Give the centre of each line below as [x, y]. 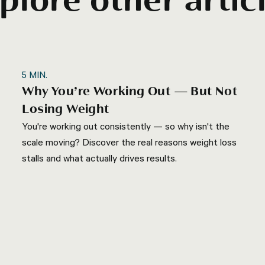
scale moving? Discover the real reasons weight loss [130, 142]
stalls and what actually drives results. [100, 158]
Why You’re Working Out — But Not [130, 92]
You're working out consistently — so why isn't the [126, 126]
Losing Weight [66, 109]
